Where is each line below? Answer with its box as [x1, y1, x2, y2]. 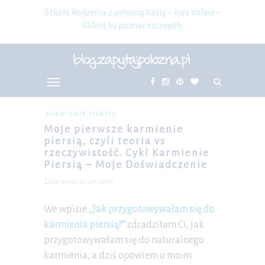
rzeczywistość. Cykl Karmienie [44, 147, 209, 159]
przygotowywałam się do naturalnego [44, 235, 204, 245]
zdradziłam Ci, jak [125, 219, 204, 230]
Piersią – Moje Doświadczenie [44, 159, 208, 170]
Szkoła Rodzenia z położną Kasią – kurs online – [44, 8, 221, 17]
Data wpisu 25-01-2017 [44, 177, 112, 186]
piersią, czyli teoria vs [44, 135, 166, 147]
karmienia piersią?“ [44, 219, 125, 230]
